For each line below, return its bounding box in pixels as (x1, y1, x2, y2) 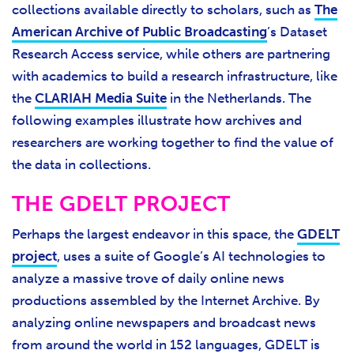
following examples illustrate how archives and (12, 112, 302, 129)
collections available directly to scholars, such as (12, 2, 314, 18)
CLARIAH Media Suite (35, 90, 167, 107)
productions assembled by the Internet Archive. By (12, 292, 320, 309)
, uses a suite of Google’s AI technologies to (57, 248, 326, 265)
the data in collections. (12, 156, 151, 173)
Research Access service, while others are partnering (12, 46, 330, 62)
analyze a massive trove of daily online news (12, 270, 284, 287)
